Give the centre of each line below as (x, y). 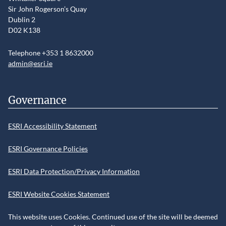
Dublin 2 (22, 20)
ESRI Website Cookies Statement (59, 194)
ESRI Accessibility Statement (52, 126)
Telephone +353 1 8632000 (51, 53)
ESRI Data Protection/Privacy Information (74, 172)
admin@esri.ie (30, 64)
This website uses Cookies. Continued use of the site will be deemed (113, 217)
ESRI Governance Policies (48, 149)
